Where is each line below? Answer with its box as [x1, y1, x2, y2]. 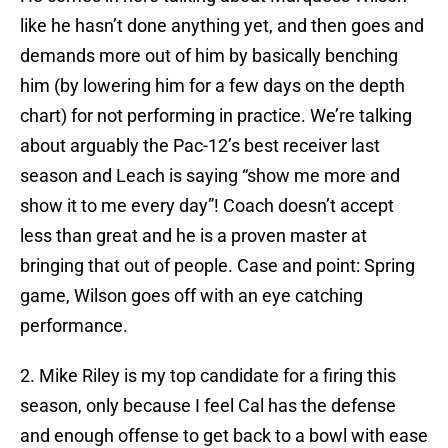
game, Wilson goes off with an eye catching [20, 285, 363, 307]
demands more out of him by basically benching [20, 45, 398, 67]
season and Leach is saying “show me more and [20, 165, 400, 187]
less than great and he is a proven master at [20, 225, 367, 247]
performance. [20, 315, 128, 337]
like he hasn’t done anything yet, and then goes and [20, 15, 424, 37]
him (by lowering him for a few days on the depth [20, 75, 405, 97]
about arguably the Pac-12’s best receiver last [20, 135, 380, 157]
